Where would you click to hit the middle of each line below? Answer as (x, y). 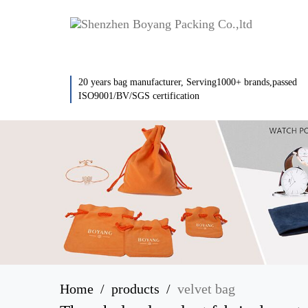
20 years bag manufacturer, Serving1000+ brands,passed (188, 82)
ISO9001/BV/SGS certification (139, 96)
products (135, 289)
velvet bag (206, 289)
